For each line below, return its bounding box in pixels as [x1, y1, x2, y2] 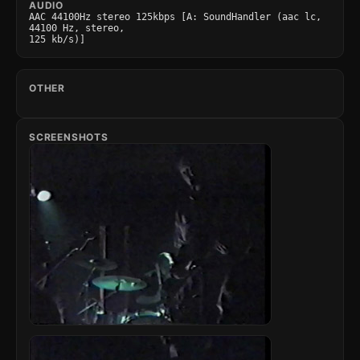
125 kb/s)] [29, 34, 85, 45]
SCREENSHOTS [29, 131, 108, 143]
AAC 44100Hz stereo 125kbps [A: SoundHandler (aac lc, [29, 11, 321, 22]
